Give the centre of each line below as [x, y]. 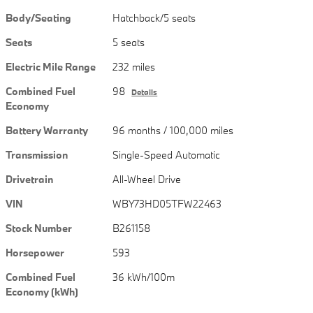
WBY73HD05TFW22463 [167, 204]
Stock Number [39, 228]
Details [145, 93]
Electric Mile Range [51, 67]
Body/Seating [38, 18]
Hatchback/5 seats [154, 18]
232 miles [134, 67]
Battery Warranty [47, 131]
